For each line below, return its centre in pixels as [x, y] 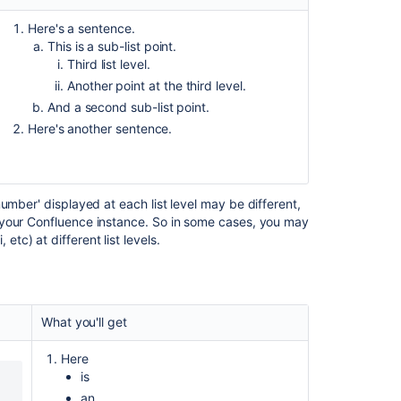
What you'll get [84, 322]
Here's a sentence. [81, 28]
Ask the [363, 275]
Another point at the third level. [156, 85]
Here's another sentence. [100, 128]
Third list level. [108, 64]
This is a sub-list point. [112, 46]
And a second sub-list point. [128, 107]
